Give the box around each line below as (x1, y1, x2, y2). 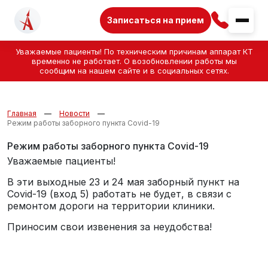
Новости (59, 109, 90, 118)
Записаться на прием (107, 14, 204, 25)
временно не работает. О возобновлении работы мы (31, 56, 237, 66)
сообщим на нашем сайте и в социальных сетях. (39, 66, 229, 75)
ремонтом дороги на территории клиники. (7, 199, 215, 212)
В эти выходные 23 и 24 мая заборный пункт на (7, 175, 239, 188)
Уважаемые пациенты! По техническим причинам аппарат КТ (15, 47, 253, 56)
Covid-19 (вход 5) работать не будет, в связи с (7, 187, 232, 200)
